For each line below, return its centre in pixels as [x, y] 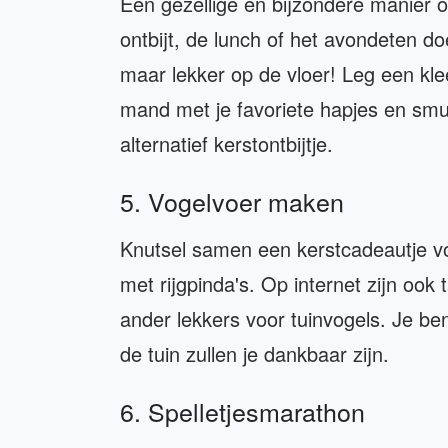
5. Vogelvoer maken [232, 201]
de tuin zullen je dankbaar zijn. [254, 354]
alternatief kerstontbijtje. [226, 144]
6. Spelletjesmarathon [242, 411]
